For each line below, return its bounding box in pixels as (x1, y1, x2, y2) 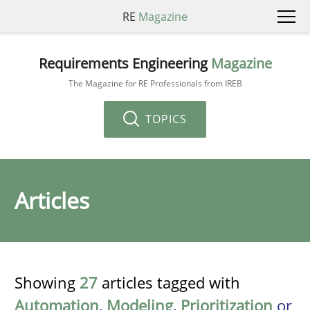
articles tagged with (98, 272, 240, 293)
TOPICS (142, 111, 187, 127)
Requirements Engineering (38, 53, 211, 73)
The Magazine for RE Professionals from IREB (68, 77, 242, 89)
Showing (15, 272, 80, 293)
